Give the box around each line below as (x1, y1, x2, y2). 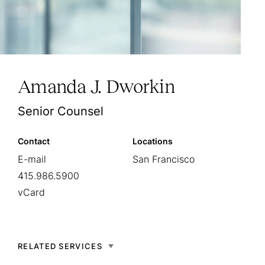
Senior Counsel (18, 104, 104, 118)
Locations (132, 135, 173, 146)
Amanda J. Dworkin (18, 75, 175, 97)
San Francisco (132, 153, 195, 165)
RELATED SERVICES (18, 241, 102, 251)
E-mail (18, 153, 46, 165)
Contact (18, 135, 50, 146)
